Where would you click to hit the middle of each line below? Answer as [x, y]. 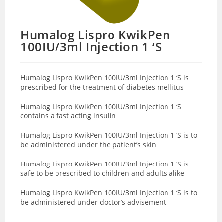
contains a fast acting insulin [69, 115]
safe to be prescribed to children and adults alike [103, 173]
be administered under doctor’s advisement [94, 202]
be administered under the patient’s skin [89, 144]
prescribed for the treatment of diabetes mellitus [102, 87]
